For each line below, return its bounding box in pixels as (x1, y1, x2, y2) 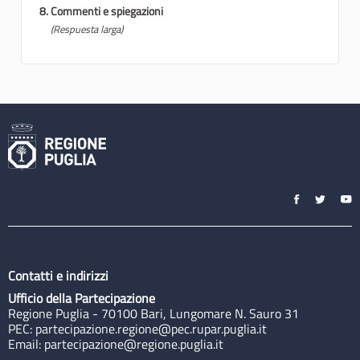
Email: (8, 334, 44, 354)
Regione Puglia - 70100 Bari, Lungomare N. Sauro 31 (8, 304, 299, 324)
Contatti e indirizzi (8, 266, 108, 286)
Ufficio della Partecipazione (8, 288, 155, 309)
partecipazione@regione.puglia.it (44, 334, 223, 354)
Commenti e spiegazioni (51, 2, 163, 20)
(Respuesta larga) (51, 22, 123, 38)
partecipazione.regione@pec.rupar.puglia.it (35, 319, 267, 339)
